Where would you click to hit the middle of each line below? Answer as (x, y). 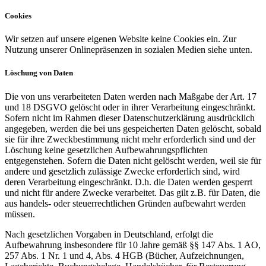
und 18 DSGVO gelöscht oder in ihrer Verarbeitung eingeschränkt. (130, 107)
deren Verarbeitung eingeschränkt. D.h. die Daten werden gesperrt (129, 182)
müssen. (20, 214)
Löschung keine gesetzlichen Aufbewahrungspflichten (106, 150)
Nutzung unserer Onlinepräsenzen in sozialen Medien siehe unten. (129, 50)
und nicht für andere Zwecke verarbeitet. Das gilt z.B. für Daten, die (132, 192)
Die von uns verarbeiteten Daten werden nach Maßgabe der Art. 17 (131, 96)
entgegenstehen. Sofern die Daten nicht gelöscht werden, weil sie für (133, 160)
